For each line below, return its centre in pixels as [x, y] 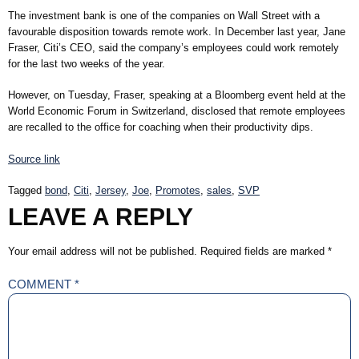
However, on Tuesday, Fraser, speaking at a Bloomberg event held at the [177, 95]
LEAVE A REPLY [101, 217]
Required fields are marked [264, 252]
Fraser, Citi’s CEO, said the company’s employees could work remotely [173, 47]
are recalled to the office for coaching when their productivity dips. [161, 127]
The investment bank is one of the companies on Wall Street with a [164, 15]
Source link [34, 159]
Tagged [26, 191]
